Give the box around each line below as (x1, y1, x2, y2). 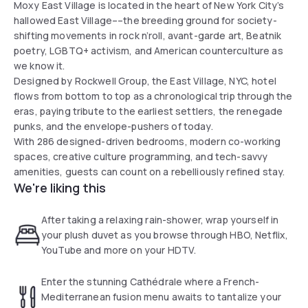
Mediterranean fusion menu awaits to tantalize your (41, 289, 282, 303)
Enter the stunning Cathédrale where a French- (41, 274, 260, 288)
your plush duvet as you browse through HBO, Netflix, (41, 228, 289, 241)
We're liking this (14, 179, 106, 196)
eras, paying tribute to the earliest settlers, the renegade (14, 104, 283, 118)
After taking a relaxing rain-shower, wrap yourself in (41, 212, 279, 226)
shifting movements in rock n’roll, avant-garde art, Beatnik (14, 28, 282, 42)
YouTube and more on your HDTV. (41, 243, 197, 256)
